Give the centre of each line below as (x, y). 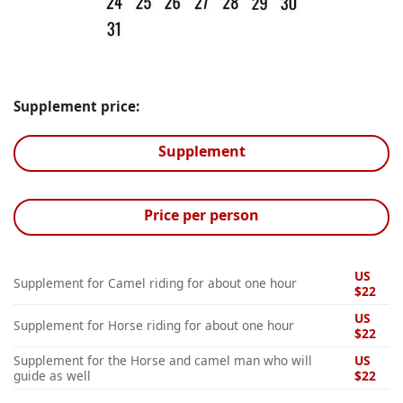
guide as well (52, 375)
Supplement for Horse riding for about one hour (154, 325)
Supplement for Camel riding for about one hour (155, 282)
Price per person (201, 215)
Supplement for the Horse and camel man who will (163, 360)
